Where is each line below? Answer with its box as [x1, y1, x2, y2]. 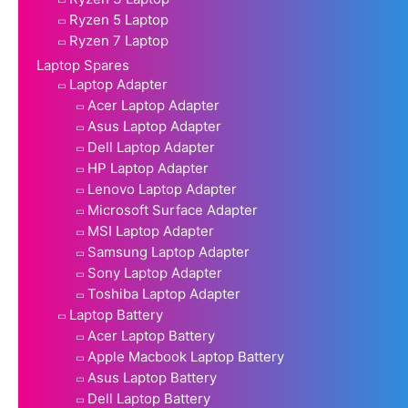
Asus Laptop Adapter [87, 117, 221, 135]
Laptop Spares [36, 56, 129, 74]
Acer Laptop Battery [87, 326, 215, 344]
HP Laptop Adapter [87, 158, 209, 177]
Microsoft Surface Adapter [87, 200, 258, 219]
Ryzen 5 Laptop [69, 10, 168, 28]
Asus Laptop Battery [87, 368, 217, 386]
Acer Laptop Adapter [87, 96, 219, 114]
